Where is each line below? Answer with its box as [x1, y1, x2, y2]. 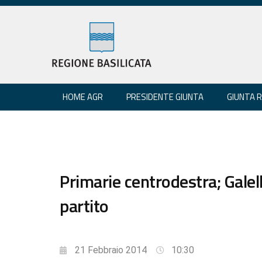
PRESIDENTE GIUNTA [126, 89, 204, 104]
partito [60, 192, 109, 219]
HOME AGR [63, 89, 103, 104]
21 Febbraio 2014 [75, 244, 147, 256]
